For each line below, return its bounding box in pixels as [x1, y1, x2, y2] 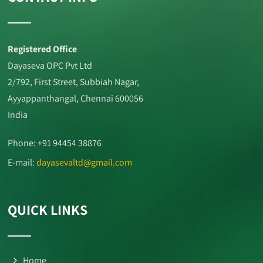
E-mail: [8, 156, 37, 168]
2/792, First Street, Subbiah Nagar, [8, 75, 140, 88]
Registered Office [8, 42, 77, 55]
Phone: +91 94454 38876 [8, 136, 102, 149]
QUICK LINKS [8, 200, 88, 219]
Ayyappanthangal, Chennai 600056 [8, 92, 144, 104]
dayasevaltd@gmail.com [36, 156, 133, 168]
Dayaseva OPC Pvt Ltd [8, 59, 93, 72]
